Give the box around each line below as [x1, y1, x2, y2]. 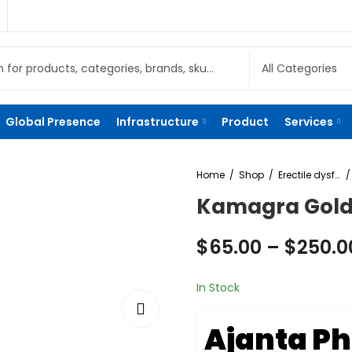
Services [284, 114, 333, 130]
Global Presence [5, 114, 101, 130]
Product [222, 114, 269, 130]
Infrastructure [116, 114, 199, 130]
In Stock [196, 279, 240, 295]
